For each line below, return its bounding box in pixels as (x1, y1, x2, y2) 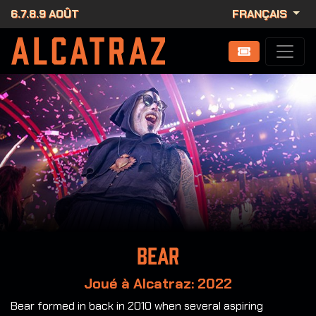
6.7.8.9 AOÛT (11, 6, 79, 21)
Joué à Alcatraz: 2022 (84, 274, 232, 293)
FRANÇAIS (232, 6, 291, 21)
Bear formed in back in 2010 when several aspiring (11, 298, 263, 314)
